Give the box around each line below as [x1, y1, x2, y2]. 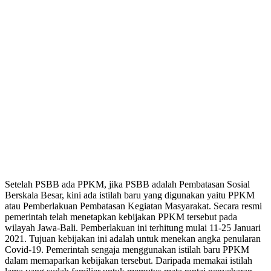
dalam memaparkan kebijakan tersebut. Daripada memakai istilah [5, 255, 252, 266]
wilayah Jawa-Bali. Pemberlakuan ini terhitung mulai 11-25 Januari [5, 222, 261, 233]
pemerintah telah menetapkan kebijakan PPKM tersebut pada [5, 211, 237, 222]
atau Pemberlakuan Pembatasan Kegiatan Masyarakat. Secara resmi [5, 200, 262, 211]
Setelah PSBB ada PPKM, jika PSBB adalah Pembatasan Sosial [5, 178, 250, 189]
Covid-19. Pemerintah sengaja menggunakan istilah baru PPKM [5, 244, 249, 255]
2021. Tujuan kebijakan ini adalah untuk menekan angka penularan [5, 233, 261, 244]
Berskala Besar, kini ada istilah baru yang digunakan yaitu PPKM [5, 189, 255, 200]
